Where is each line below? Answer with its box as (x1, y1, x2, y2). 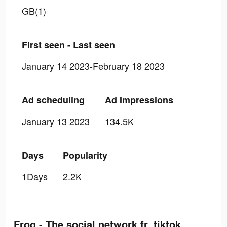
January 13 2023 (22, 115, 90, 128)
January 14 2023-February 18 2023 (22, 59, 165, 72)
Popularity (63, 148, 107, 162)
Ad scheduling (22, 93, 85, 106)
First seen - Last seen (22, 38, 115, 51)
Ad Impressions (105, 93, 173, 106)
